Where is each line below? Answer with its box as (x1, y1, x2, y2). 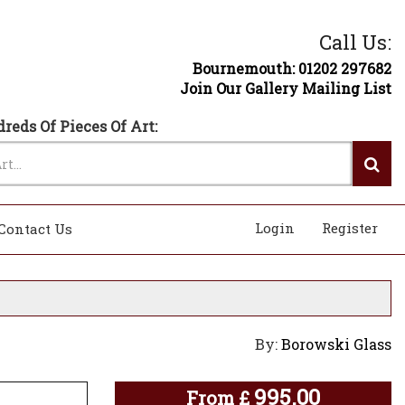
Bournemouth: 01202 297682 (193, 59, 391, 78)
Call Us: (319, 29, 391, 55)
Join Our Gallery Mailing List (180, 79, 391, 98)
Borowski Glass (281, 334, 391, 353)
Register (322, 219, 378, 237)
